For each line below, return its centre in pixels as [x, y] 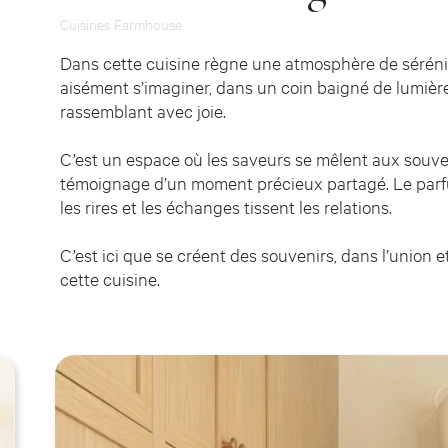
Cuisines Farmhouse [121, 23]
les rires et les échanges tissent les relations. [226, 206]
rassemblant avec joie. [143, 110]
